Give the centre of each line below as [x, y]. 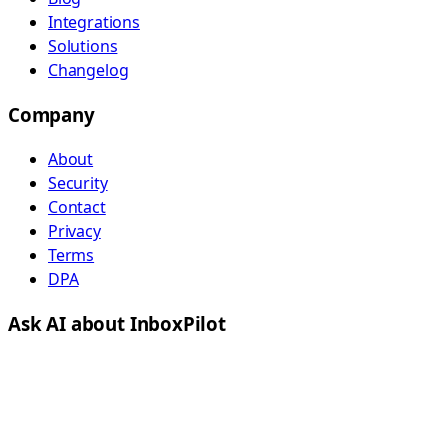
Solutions [83, 45]
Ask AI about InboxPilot [117, 324]
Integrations [94, 21]
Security [78, 183]
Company [51, 114]
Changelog [88, 69]
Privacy [74, 231]
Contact [77, 207]
